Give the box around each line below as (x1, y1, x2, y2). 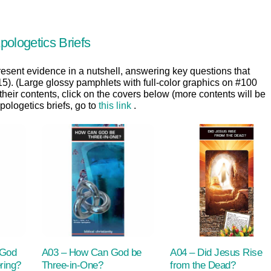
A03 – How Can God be (41, 247, 142, 258)
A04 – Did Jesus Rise (170, 247, 263, 258)
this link (99, 100, 131, 111)
